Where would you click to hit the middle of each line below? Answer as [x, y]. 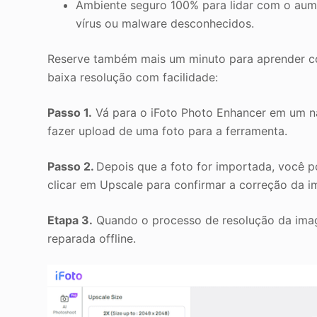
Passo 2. [72, 166]
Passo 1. [70, 112]
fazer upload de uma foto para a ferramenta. [168, 131]
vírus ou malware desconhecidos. [165, 23]
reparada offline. [92, 238]
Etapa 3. [70, 220]
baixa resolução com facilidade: [133, 77]
